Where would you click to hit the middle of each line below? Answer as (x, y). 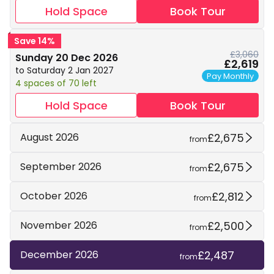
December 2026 (59, 255)
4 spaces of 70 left (56, 83)
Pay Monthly (230, 76)
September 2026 (61, 167)
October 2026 (54, 196)
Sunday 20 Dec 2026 (67, 58)
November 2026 (59, 225)
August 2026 (50, 137)
